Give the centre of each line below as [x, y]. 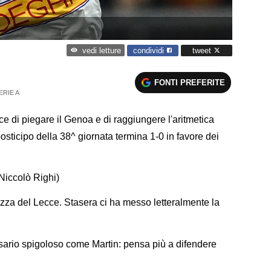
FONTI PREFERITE [190, 82]
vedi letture [101, 51]
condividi [150, 50]
